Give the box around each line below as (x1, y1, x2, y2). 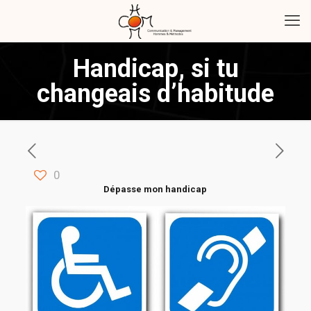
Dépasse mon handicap (103, 184, 208, 194)
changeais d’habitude (37, 79, 274, 108)
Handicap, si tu (72, 54, 239, 83)
